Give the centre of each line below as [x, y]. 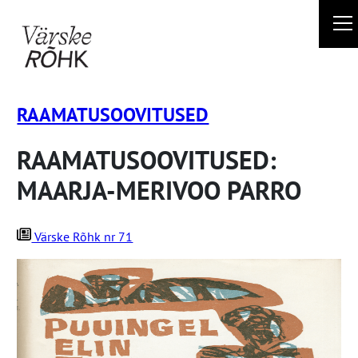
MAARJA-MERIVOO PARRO [159, 191]
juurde [23, 54]
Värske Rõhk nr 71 [82, 236]
